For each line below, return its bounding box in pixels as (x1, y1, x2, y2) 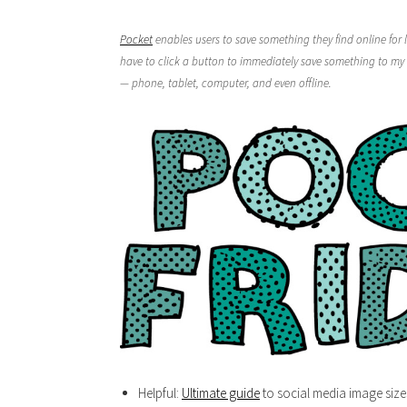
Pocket (120, 32, 153, 47)
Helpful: (138, 384, 182, 402)
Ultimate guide (182, 384, 260, 402)
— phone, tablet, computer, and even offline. (120, 75, 332, 91)
